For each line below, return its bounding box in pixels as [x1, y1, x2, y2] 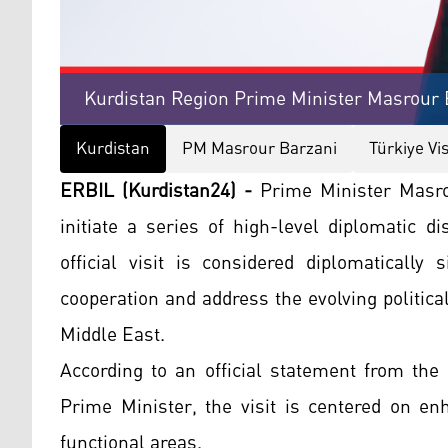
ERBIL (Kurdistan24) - [60, 171, 252, 210]
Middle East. [60, 315, 165, 354]
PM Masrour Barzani [182, 131, 337, 166]
